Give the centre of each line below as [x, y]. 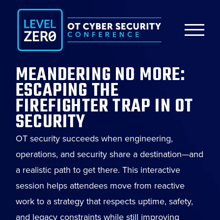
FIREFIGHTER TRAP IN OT [105, 107]
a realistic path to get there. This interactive [98, 170]
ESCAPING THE [68, 91]
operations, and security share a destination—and [110, 154]
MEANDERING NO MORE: [100, 76]
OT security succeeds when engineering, [94, 139]
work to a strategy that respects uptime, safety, [104, 202]
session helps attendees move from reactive [100, 186]
